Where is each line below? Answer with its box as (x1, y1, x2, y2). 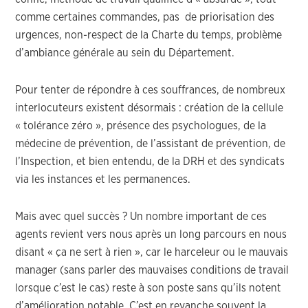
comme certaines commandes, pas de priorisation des (15, 12, 275, 23)
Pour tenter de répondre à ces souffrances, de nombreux (15, 85, 286, 96)
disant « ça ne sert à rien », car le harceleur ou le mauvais (15, 247, 289, 258)
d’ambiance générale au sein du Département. (15, 47, 235, 58)
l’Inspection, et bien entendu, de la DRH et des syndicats (15, 156, 285, 167)
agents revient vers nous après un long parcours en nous (15, 229, 287, 240)
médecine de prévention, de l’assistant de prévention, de (15, 138, 286, 149)
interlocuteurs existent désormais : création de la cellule (15, 102, 284, 113)
